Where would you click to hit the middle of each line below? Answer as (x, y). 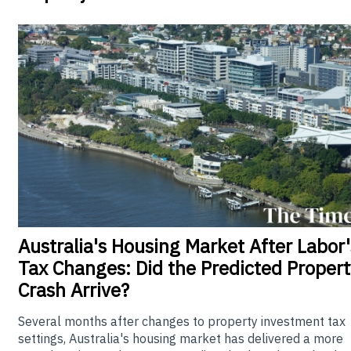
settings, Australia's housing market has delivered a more (181, 338)
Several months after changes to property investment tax (182, 321)
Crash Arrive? (74, 289)
